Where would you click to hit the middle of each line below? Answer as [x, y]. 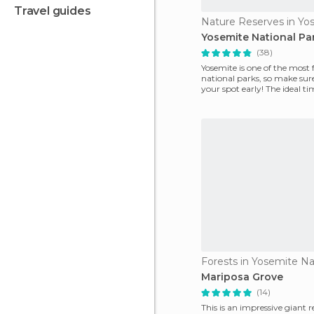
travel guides [56, 11]
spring [214, 99]
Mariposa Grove [242, 277]
